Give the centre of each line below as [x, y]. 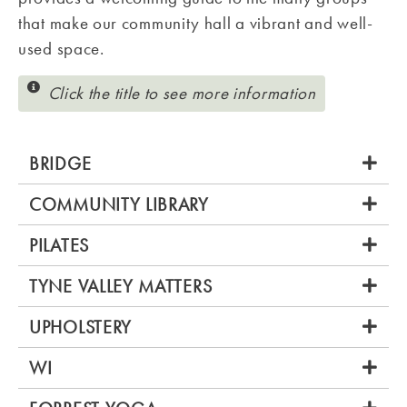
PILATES [59, 245]
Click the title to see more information [182, 93]
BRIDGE [60, 163]
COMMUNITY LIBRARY [119, 204]
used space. [61, 49]
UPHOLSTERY [80, 327]
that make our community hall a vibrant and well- [196, 24]
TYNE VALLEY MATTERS [121, 286]
